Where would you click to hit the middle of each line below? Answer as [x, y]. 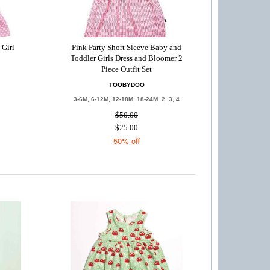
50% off [127, 141]
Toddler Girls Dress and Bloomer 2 [127, 58]
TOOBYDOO [127, 85]
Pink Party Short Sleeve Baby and [127, 47]
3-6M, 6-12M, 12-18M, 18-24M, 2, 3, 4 [127, 99]
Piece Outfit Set [127, 69]
